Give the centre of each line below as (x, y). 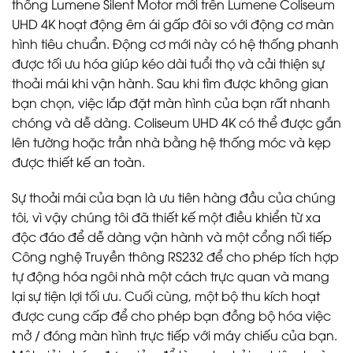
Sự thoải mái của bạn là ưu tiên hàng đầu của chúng (174, 197)
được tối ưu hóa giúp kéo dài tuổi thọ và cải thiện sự (168, 63)
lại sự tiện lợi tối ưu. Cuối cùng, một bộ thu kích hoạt (166, 296)
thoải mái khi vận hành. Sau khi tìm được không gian (170, 82)
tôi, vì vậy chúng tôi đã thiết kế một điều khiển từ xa (166, 217)
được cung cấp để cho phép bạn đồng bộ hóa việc (171, 316)
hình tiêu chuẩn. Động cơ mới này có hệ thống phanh (175, 43)
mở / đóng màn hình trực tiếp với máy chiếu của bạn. (175, 335)
